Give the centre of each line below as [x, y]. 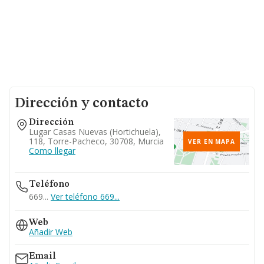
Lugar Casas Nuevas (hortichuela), [95, 132]
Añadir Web [51, 232]
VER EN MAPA [212, 141]
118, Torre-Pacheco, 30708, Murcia [96, 141]
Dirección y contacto [82, 104]
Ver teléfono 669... [85, 197]
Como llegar [52, 151]
